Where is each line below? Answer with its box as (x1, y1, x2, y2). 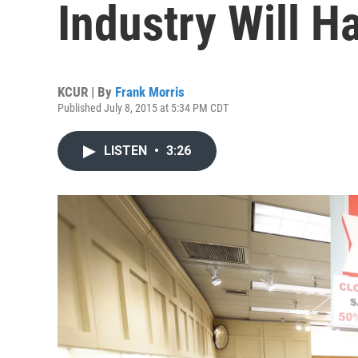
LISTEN (104, 143, 150, 158)
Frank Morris (115, 84, 185, 100)
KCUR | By (58, 84, 115, 100)
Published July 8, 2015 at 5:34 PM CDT (58, 101, 229, 114)
